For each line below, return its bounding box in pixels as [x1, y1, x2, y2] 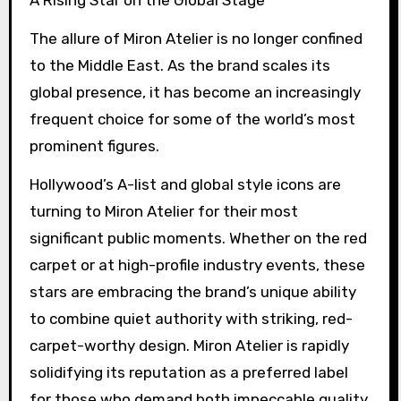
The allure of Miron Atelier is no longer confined [29, 29, 363, 47]
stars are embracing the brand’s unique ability [29, 282, 356, 301]
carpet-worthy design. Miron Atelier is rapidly [29, 336, 349, 354]
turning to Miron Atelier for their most [29, 201, 298, 220]
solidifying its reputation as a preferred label [29, 363, 348, 381]
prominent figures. [29, 136, 159, 155]
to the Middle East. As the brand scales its [29, 55, 330, 74]
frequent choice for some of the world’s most [29, 109, 355, 128]
